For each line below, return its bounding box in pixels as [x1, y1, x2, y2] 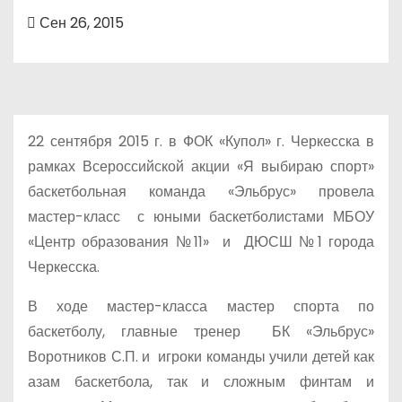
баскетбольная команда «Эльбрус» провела [28, 181, 374, 202]
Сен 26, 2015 [36, 13, 124, 33]
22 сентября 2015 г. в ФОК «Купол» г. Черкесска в [28, 131, 374, 152]
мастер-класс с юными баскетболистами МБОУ [28, 206, 374, 227]
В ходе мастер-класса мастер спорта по [28, 296, 374, 317]
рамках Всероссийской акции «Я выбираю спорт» [28, 156, 374, 177]
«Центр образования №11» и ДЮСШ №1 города [28, 232, 374, 252]
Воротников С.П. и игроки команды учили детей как [28, 346, 374, 367]
